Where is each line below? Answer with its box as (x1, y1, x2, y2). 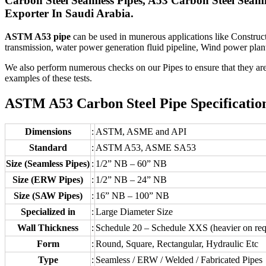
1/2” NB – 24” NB (96, 174, 167, 185)
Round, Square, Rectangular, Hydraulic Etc (96, 238, 258, 249)
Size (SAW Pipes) (13, 190, 83, 201)
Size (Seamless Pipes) (6, 158, 90, 169)
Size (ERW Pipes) (12, 174, 83, 185)
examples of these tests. (5, 73, 92, 84)
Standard (28, 142, 67, 153)
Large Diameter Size (96, 206, 173, 217)
